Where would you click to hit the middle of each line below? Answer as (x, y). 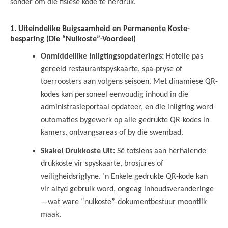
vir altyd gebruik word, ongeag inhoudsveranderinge (127, 189)
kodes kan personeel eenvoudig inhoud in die (115, 94)
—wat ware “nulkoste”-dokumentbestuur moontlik (124, 202)
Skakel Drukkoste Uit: (78, 151)
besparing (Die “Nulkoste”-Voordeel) (73, 39)
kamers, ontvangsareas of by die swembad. (112, 133)
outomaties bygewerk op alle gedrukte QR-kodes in (125, 120)
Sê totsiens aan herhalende (161, 151)
